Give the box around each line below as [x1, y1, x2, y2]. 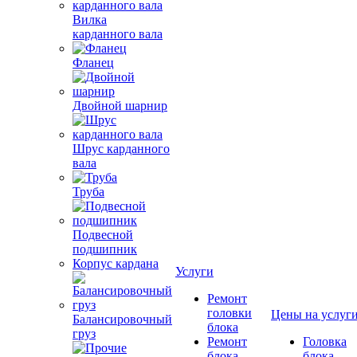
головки [207, 306, 252, 320]
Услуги [175, 265, 214, 278]
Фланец [73, 56, 114, 69]
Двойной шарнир [73, 99, 167, 112]
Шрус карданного [73, 142, 170, 155]
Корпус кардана [73, 257, 159, 270]
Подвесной [73, 228, 133, 241]
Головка [303, 335, 347, 348]
